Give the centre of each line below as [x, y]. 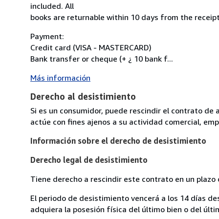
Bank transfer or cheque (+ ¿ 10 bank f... [102, 58]
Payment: [47, 36]
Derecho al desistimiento [83, 96]
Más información [60, 77]
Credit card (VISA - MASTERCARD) [91, 47]
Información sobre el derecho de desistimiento [118, 141]
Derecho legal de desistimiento [89, 160]
